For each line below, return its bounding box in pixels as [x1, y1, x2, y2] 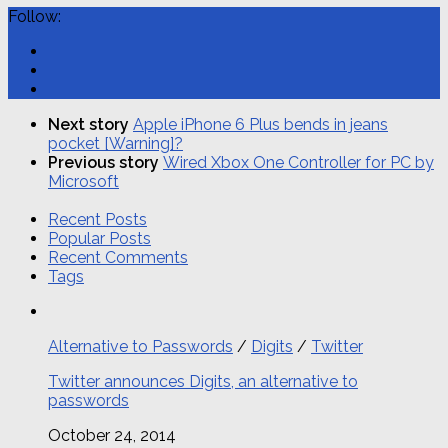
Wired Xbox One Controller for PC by [163, 153, 434, 173]
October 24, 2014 [48, 425, 176, 445]
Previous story [48, 153, 163, 173]
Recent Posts [48, 209, 147, 229]
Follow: [8, 7, 61, 27]
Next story [48, 115, 133, 135]
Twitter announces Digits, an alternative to [48, 371, 358, 391]
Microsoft [48, 172, 119, 192]
